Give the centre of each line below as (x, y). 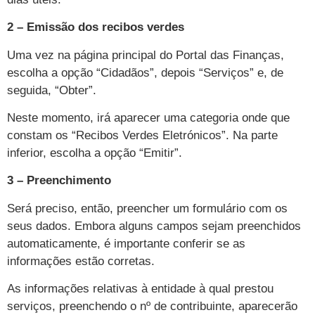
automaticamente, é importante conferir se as (126, 243)
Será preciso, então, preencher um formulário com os (147, 208)
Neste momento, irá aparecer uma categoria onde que (148, 117)
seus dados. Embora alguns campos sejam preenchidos (154, 226)
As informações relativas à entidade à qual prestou (140, 289)
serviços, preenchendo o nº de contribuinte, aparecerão (152, 307)
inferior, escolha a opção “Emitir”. (95, 153)
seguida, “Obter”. (52, 90)
